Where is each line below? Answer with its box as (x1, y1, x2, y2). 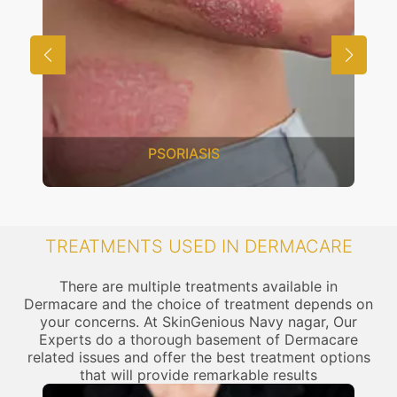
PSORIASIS (147, 144, 220, 162)
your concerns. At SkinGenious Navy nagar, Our (40, 313, 357, 331)
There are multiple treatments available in (59, 277, 338, 295)
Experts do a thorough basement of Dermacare (39, 331, 358, 348)
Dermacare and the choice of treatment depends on (24, 295, 373, 313)
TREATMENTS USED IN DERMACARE (44, 236, 353, 257)
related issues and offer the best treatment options (27, 348, 370, 366)
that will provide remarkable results (80, 366, 317, 384)
